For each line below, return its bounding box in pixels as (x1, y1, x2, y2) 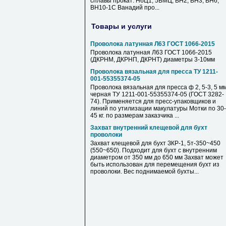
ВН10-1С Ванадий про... (90, 4, 159, 11)
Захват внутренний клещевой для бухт (90, 124, 207, 131)
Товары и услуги (91, 22, 152, 30)
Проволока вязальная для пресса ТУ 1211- (90, 68, 218, 75)
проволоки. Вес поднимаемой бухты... (90, 168, 199, 175)
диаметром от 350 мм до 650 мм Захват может (90, 154, 223, 161)
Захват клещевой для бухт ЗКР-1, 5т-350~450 (90, 140, 220, 147)
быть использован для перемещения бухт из (90, 161, 219, 168)
